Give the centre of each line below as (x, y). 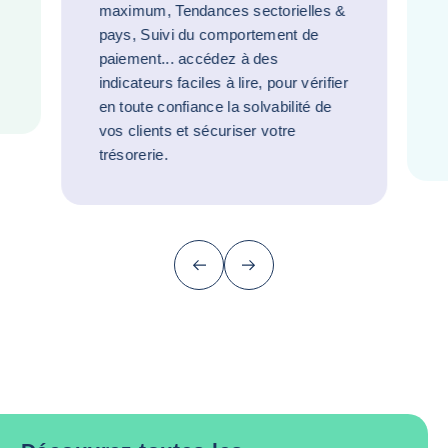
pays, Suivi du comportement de (208, 34)
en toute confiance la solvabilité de (215, 106)
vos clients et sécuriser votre (197, 130)
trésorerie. (133, 154)
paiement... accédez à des (188, 58)
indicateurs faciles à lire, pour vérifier (223, 82)
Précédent (228, 271)
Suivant (271, 271)
